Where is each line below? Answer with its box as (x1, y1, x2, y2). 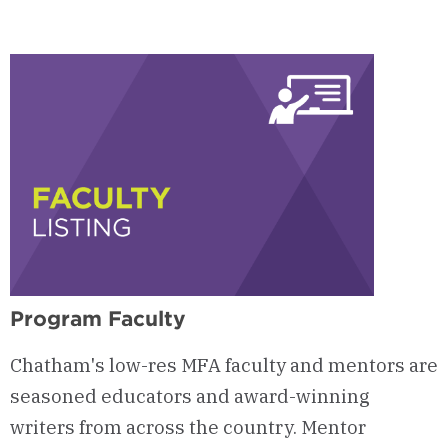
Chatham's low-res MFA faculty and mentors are (10, 353, 438, 378)
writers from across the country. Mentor (10, 415, 366, 440)
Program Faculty (10, 305, 186, 331)
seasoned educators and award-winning (10, 384, 370, 409)
